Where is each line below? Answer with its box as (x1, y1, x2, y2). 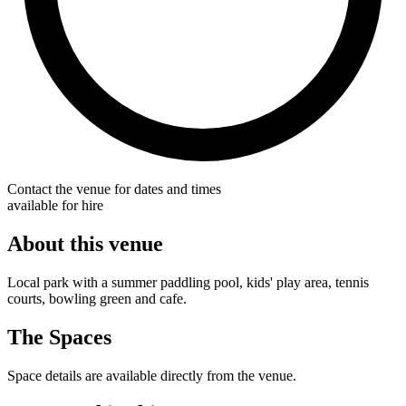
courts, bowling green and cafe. (7, 290, 187, 306)
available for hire (7, 197, 103, 213)
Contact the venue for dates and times (7, 180, 221, 197)
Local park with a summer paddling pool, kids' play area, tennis (7, 274, 369, 290)
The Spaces (7, 324, 111, 349)
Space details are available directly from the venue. (7, 367, 296, 383)
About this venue (7, 231, 163, 256)
